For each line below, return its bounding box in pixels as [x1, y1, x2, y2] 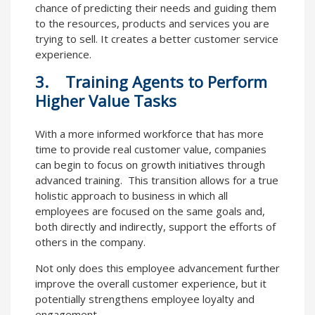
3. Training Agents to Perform [35, 71, 267, 93]
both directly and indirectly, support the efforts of [35, 219, 276, 234]
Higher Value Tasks [35, 90, 176, 112]
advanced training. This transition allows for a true [35, 173, 278, 188]
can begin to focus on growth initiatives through [35, 157, 265, 172]
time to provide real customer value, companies [35, 142, 266, 157]
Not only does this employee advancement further [35, 261, 280, 276]
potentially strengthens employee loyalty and [35, 292, 255, 307]
